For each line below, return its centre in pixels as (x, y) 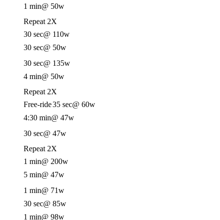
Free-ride (38, 104)
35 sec (62, 104)
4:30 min (37, 118)
